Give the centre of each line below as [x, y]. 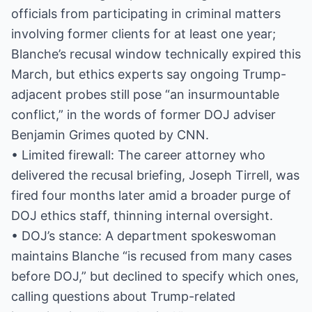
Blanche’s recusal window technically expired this [156, 54]
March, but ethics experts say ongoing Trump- [149, 74]
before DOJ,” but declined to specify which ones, [155, 276]
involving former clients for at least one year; [143, 34]
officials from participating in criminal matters [146, 14]
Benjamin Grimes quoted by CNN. [110, 135]
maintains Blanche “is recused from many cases [151, 256]
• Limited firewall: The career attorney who [138, 155]
